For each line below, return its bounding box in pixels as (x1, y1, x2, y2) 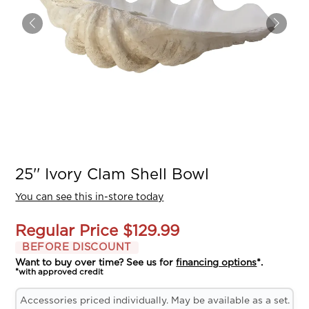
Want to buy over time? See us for (15, 258, 177, 268)
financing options (176, 258, 257, 268)
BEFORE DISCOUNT (22, 242, 132, 253)
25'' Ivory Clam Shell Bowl (15, 167, 210, 183)
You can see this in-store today (15, 192, 164, 203)
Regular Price (15, 223, 119, 239)
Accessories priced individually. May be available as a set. (19, 295, 290, 306)
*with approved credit (15, 268, 104, 277)
